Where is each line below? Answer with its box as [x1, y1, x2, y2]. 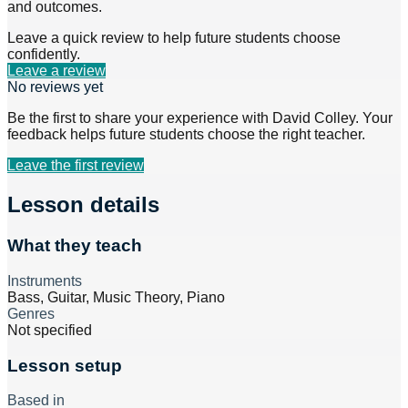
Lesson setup [7, 355, 122, 375]
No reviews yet [7, 79, 103, 96]
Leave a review [7, 63, 106, 79]
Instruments [7, 272, 82, 289]
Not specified [7, 321, 92, 338]
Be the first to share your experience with [7, 110, 272, 127]
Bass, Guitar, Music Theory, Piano [7, 289, 225, 305]
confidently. [7, 46, 80, 63]
